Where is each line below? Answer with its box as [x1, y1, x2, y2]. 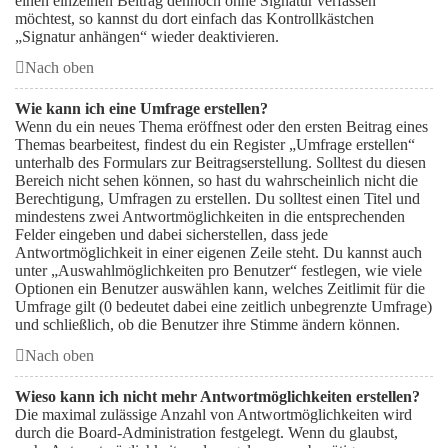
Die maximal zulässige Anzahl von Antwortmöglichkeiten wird [15, 406, 412, 423]
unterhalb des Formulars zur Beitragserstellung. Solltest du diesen [15, 154, 426, 171]
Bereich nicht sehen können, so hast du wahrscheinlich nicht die [15, 172, 418, 189]
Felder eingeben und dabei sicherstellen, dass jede [15, 226, 328, 243]
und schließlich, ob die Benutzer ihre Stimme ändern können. [15, 316, 400, 333]
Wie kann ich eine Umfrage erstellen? [15, 100, 268, 117]
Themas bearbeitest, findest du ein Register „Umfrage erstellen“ [15, 136, 415, 153]
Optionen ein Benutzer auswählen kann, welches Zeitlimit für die [15, 280, 425, 297]
